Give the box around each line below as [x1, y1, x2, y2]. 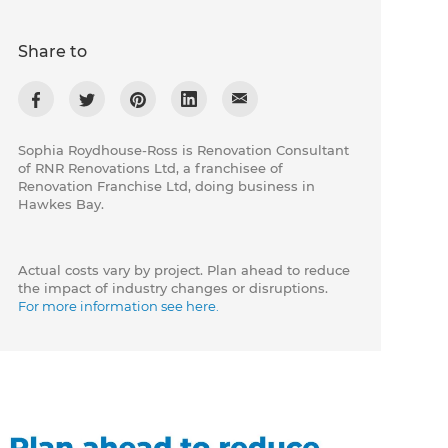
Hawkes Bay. [18, 196, 105, 213]
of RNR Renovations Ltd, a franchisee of [18, 160, 284, 177]
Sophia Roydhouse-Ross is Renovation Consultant [18, 142, 350, 159]
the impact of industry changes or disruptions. [18, 280, 329, 297]
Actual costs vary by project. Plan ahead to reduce [18, 262, 351, 279]
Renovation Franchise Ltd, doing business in [18, 178, 316, 195]
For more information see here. [18, 298, 220, 315]
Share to [18, 42, 88, 62]
